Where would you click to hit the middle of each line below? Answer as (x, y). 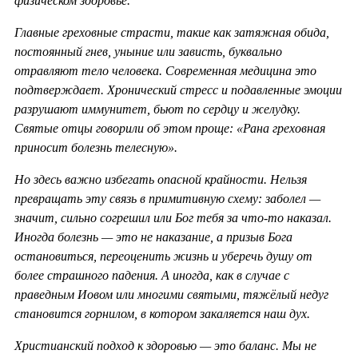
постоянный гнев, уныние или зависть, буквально (148, 51)
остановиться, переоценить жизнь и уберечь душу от (163, 256)
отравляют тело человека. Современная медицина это (165, 70)
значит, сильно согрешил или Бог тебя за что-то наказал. (173, 217)
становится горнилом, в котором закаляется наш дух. (162, 313)
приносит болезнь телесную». (96, 147)
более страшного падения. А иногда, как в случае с (152, 275)
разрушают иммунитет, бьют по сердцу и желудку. (157, 109)
